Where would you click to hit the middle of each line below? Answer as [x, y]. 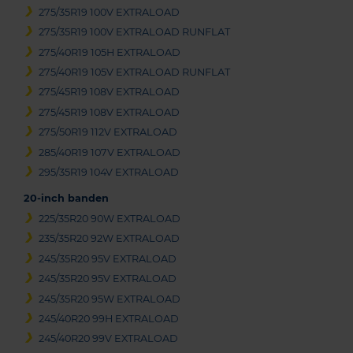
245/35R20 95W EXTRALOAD [110, 299]
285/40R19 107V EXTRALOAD [110, 152]
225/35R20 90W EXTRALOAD [110, 219]
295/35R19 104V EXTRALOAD [109, 173]
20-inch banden [66, 199]
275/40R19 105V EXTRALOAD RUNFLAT [135, 72]
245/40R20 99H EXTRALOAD [109, 318]
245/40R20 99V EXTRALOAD [109, 339]
